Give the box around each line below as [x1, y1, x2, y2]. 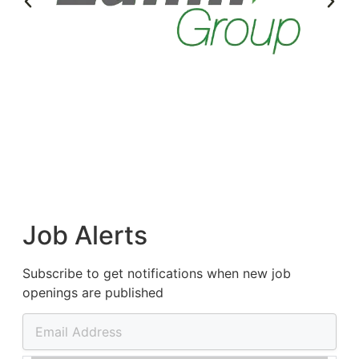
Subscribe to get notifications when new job [22, 265, 291, 282]
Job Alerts [22, 220, 147, 252]
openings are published [22, 284, 163, 301]
